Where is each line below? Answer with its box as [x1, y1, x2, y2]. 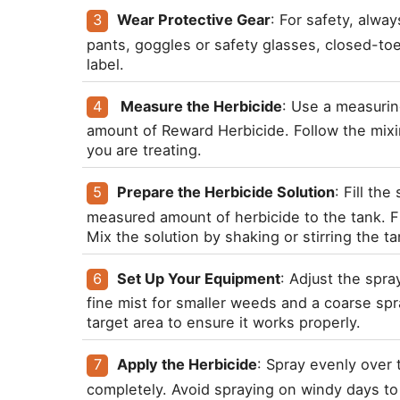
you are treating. [87, 141, 202, 160]
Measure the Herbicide [117, 96, 283, 115]
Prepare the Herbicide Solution [117, 183, 336, 202]
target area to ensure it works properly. [87, 313, 361, 332]
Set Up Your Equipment [117, 269, 281, 287]
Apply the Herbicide [117, 355, 258, 374]
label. [87, 54, 124, 73]
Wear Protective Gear [117, 11, 271, 29]
